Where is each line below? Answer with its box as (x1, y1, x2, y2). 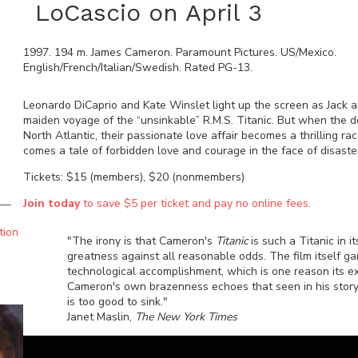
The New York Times (134, 309, 237, 324)
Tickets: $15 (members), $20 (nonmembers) (22, 169, 245, 185)
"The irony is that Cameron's (66, 233, 216, 249)
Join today (22, 196, 80, 211)
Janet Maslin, (66, 309, 135, 324)
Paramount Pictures (175, 45, 275, 60)
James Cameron (90, 45, 170, 60)
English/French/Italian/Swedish (22, 60, 179, 75)
